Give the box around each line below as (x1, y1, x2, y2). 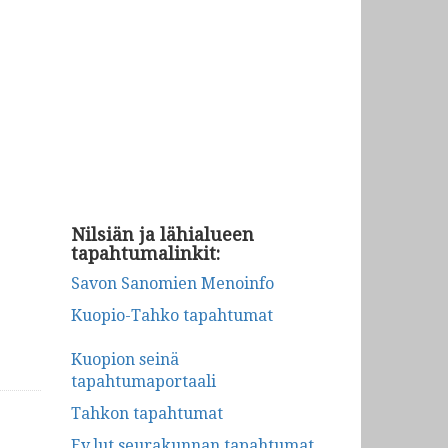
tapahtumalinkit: (71, 243, 220, 264)
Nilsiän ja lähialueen (71, 224, 254, 245)
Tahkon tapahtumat (71, 404, 223, 423)
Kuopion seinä (71, 350, 179, 369)
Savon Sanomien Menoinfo (71, 274, 274, 293)
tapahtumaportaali (71, 372, 216, 391)
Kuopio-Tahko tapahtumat (71, 306, 273, 325)
